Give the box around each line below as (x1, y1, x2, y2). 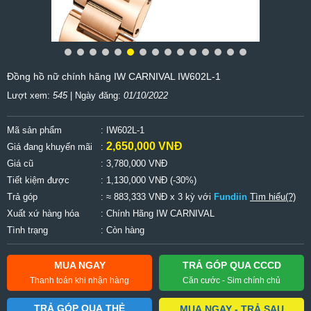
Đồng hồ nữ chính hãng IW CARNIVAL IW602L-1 (7, 71, 221, 83)
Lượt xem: (7, 90, 53, 101)
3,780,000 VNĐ (106, 158, 167, 169)
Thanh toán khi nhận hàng (30, 276, 129, 286)
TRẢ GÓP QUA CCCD (182, 260, 281, 271)
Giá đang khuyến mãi (7, 142, 92, 153)
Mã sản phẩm (7, 125, 62, 136)
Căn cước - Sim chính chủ (183, 276, 280, 286)
